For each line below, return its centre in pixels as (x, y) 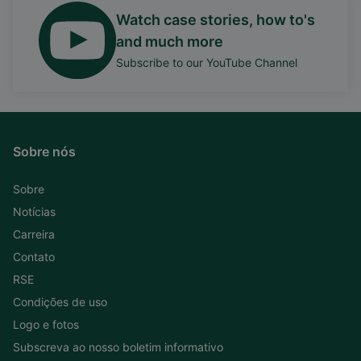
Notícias (34, 211)
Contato (34, 256)
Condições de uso (60, 301)
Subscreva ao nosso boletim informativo (118, 346)
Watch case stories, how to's (216, 19)
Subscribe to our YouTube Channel (207, 62)
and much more (170, 41)
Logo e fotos (46, 324)
